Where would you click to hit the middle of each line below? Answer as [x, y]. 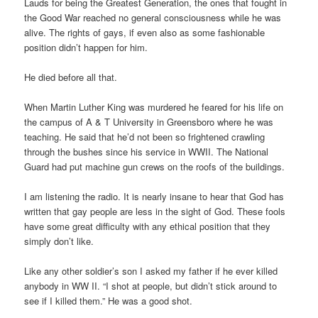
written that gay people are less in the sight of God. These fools [155, 212]
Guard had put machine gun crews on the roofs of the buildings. [155, 166]
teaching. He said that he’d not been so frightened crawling [145, 136]
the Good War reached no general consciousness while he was [153, 17]
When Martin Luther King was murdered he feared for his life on [154, 106]
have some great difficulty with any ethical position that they [148, 226]
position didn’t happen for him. [86, 47]
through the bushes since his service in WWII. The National [147, 151]
